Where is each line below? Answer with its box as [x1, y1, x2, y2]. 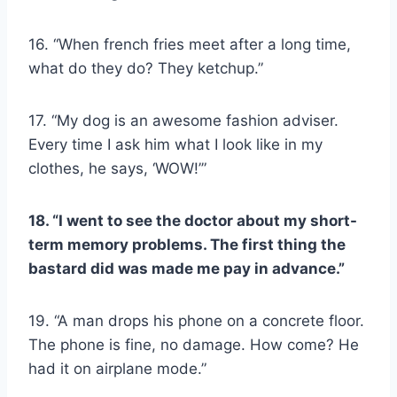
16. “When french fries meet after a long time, [28, 35, 351, 53]
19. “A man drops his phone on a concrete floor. [28, 311, 364, 330]
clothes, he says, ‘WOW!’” [28, 159, 206, 177]
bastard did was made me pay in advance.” [28, 259, 345, 277]
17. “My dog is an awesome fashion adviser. [28, 111, 339, 129]
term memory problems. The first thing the [28, 235, 346, 253]
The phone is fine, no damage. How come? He [28, 335, 359, 354]
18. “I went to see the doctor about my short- [28, 211, 357, 230]
